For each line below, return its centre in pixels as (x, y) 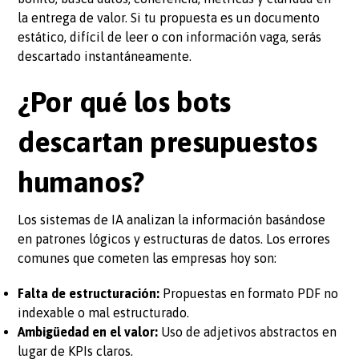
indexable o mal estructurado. (104, 312)
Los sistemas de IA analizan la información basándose (172, 219)
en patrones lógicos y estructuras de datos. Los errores (174, 238)
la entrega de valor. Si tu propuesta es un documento (169, 17)
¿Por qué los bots (124, 101)
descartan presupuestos (167, 141)
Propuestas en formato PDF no (249, 293)
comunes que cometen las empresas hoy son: (147, 258)
